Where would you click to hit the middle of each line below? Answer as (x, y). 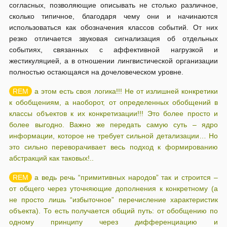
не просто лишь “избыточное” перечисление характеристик (113, 200)
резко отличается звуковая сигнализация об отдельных (113, 39)
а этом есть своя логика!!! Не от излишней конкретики (126, 91)
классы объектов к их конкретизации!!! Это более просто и (113, 113)
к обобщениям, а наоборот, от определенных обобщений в (113, 102)
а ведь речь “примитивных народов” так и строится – (126, 177)
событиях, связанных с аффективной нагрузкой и (113, 50)
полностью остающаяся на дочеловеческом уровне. (96, 72)
